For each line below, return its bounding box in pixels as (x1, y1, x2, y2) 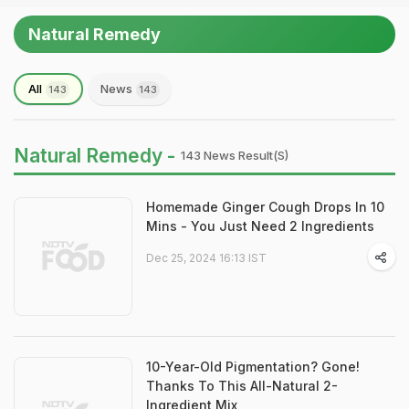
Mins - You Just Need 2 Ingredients (146, 218, 374, 234)
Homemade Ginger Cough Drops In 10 (146, 199, 384, 215)
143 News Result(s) (181, 148, 288, 163)
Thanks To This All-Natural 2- (146, 378, 338, 393)
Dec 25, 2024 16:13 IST (146, 251, 267, 265)
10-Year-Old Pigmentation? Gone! (146, 359, 360, 374)
